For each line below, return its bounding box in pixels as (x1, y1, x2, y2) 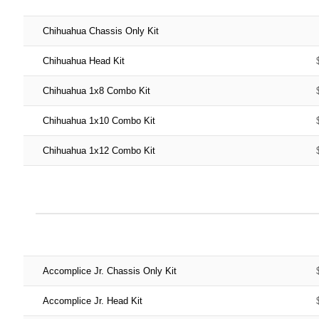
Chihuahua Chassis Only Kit (42, 25, 159, 36)
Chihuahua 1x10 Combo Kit (42, 115, 155, 126)
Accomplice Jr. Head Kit (42, 295, 142, 306)
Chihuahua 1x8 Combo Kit (42, 85, 150, 96)
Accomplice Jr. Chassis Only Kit (42, 265, 177, 276)
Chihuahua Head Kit (42, 55, 125, 66)
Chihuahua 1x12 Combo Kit (42, 145, 155, 156)
